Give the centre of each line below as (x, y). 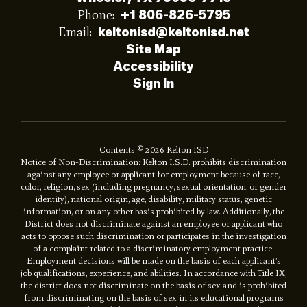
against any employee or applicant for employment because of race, (153, 175)
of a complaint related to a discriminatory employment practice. (153, 249)
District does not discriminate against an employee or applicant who (153, 224)
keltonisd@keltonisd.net (173, 33)
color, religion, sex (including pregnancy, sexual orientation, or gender (153, 187)
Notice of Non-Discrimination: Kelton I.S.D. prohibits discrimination (153, 162)
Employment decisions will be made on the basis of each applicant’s (153, 261)
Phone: (96, 15)
